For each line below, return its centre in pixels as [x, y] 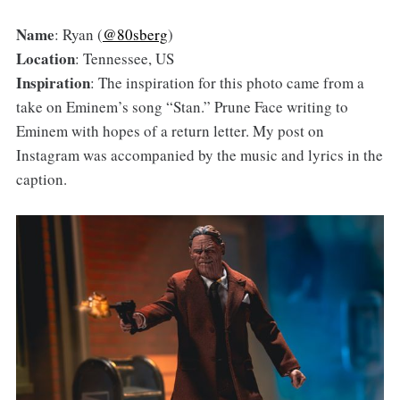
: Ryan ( [78, 35]
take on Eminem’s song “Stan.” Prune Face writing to [182, 107]
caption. [41, 179]
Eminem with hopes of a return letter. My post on [170, 131]
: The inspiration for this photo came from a [227, 83]
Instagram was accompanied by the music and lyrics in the [199, 155]
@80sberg [135, 35]
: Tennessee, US [124, 59]
